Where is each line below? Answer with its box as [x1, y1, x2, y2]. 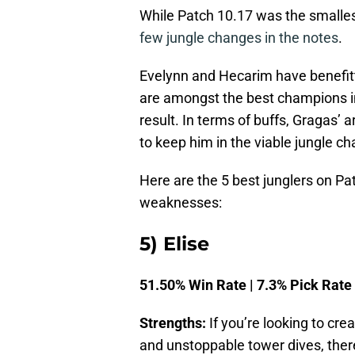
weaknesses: [139, 194, 222, 212]
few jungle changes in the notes [139, 29, 338, 47]
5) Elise [139, 232, 209, 256]
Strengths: [139, 315, 206, 332]
